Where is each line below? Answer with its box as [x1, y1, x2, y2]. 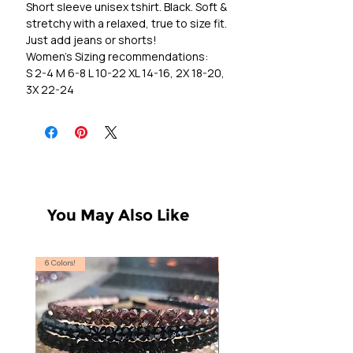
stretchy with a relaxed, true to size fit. [26, 16, 227, 32]
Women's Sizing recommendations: [26, 49, 208, 65]
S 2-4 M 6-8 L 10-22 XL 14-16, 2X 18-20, [26, 65, 225, 81]
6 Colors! [45, 260, 76, 269]
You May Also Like [47, 206, 189, 225]
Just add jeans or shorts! [26, 32, 157, 48]
